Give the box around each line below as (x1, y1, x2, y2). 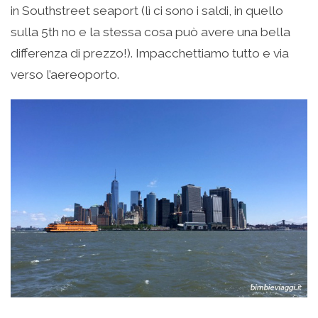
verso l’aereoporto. (11, 67, 119, 82)
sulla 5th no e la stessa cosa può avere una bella (11, 25, 290, 39)
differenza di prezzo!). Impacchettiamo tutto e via (11, 46, 289, 60)
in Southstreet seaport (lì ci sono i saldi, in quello (11, 4, 283, 18)
